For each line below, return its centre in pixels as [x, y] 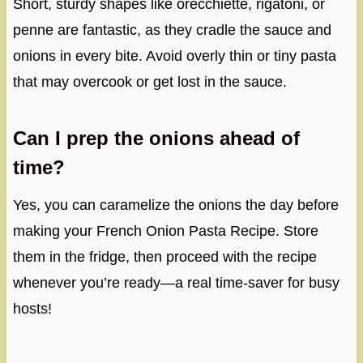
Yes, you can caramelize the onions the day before [175, 205]
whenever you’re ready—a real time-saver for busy [176, 282]
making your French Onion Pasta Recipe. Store [165, 231]
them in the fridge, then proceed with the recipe [164, 256]
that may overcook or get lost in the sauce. [149, 81]
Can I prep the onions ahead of [156, 138]
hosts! [32, 308]
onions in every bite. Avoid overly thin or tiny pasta [174, 56]
